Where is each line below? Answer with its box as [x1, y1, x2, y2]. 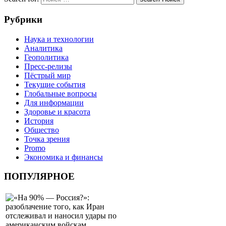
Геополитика [24, 52, 69, 62]
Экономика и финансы [24, 152, 103, 161]
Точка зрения [24, 134, 70, 143]
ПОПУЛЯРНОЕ [4, 171, 75, 182]
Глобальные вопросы [24, 89, 97, 98]
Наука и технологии [24, 34, 94, 43]
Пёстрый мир [24, 71, 71, 80]
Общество [24, 125, 59, 134]
